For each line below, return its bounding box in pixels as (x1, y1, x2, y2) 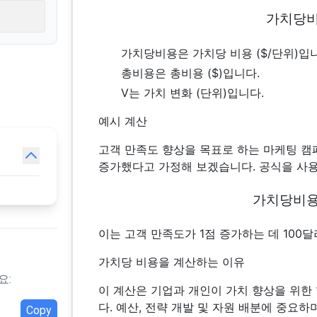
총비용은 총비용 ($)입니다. (121, 65, 260, 80)
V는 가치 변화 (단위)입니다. (121, 85, 265, 100)
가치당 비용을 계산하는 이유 (98, 254, 246, 269)
